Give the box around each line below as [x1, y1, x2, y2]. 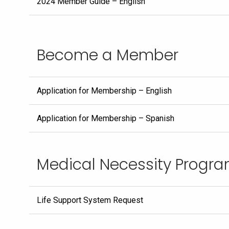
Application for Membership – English [37, 86, 172, 96]
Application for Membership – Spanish [37, 113, 174, 123]
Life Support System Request [37, 195, 143, 205]
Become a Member [37, 44, 178, 66]
